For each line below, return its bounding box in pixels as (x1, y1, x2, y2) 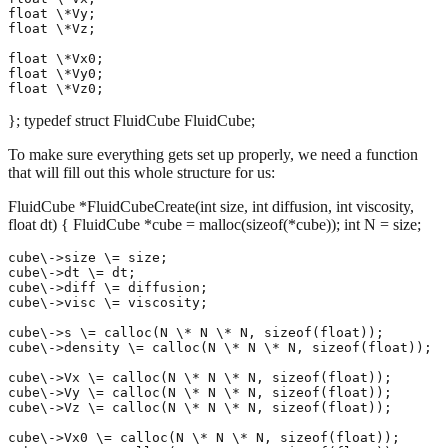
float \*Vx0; (8, 51, 104, 67)
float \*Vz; (8, 21, 96, 37)
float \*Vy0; (8, 66, 104, 82)
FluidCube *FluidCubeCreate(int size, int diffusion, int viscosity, (8, 198, 414, 216)
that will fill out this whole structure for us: (8, 164, 275, 182)
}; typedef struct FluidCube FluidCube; (8, 112, 255, 130)
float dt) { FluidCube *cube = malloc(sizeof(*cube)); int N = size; (8, 216, 421, 234)
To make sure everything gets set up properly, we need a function (8, 146, 418, 164)
